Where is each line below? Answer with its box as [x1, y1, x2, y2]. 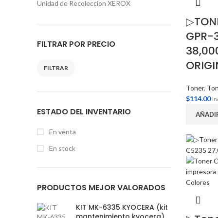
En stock [48, 144, 75, 152]
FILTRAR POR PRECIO [37, 38, 115, 50]
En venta [48, 127, 76, 136]
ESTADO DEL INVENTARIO [37, 106, 131, 117]
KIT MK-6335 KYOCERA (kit [76, 202, 168, 212]
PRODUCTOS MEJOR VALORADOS [37, 182, 165, 193]
